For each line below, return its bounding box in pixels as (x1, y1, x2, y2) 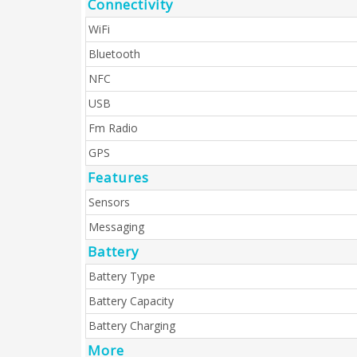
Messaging (88, 219, 144, 234)
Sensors (88, 194, 130, 210)
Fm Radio (88, 120, 138, 135)
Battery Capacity (88, 293, 174, 308)
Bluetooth (88, 46, 140, 61)
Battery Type (88, 269, 155, 284)
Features (88, 168, 149, 186)
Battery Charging (88, 318, 175, 333)
